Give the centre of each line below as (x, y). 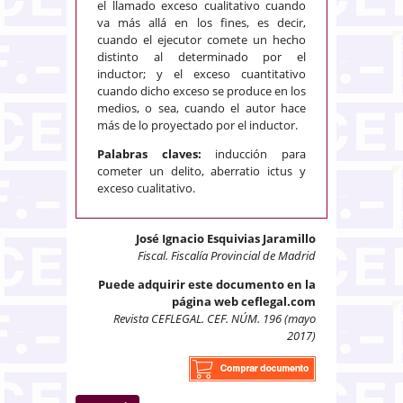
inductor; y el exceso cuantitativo (201, 73)
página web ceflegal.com (244, 301)
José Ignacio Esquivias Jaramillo (226, 238)
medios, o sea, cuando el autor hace (201, 107)
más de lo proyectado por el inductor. (197, 125)
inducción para (254, 153)
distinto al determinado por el (201, 56)
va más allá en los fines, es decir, (201, 22)
